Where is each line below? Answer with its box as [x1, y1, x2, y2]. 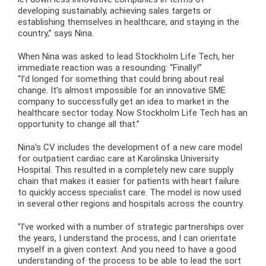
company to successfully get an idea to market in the [18, 96, 229, 107]
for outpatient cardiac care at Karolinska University [18, 153, 218, 164]
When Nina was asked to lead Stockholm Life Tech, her [18, 50, 235, 62]
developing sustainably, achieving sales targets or [18, 5, 211, 16]
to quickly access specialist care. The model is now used [18, 186, 241, 198]
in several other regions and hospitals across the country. [18, 198, 244, 209]
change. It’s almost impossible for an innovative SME [18, 84, 226, 96]
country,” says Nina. [18, 27, 94, 39]
